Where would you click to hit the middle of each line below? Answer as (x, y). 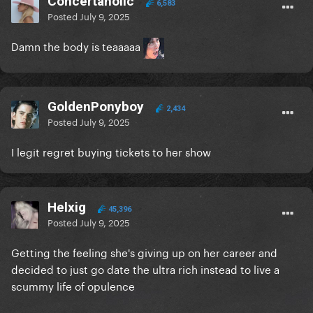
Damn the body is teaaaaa (77, 46)
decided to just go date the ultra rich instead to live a (145, 269)
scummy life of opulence (73, 285)
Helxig (67, 208)
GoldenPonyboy (96, 107)
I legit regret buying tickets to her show (111, 151)
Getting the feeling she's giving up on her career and (144, 252)
